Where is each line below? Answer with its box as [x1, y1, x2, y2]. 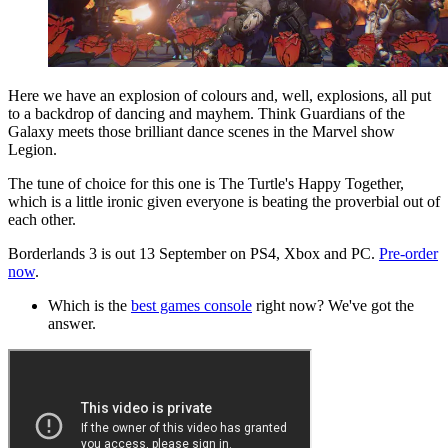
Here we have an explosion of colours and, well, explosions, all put [8, 87, 431, 105]
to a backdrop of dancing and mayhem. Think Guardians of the [8, 105, 405, 123]
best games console [131, 297, 252, 315]
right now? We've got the [252, 297, 414, 315]
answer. [48, 315, 96, 333]
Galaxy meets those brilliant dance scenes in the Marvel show [8, 123, 395, 141]
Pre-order [379, 245, 438, 263]
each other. [8, 211, 76, 229]
